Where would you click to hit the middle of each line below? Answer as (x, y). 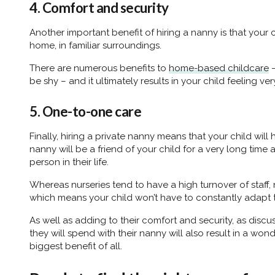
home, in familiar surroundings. (97, 45)
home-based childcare (219, 68)
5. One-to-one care (85, 111)
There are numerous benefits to (99, 68)
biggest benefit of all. (77, 246)
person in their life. (72, 162)
